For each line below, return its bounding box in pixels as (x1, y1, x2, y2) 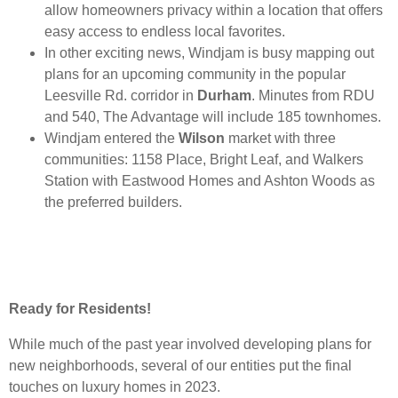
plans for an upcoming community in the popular (44, 67, 346, 83)
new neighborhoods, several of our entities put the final (9, 358, 352, 374)
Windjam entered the (44, 131, 179, 147)
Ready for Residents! (9, 301, 151, 317)
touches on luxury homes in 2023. (9, 379, 220, 395)
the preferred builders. (44, 195, 182, 211)
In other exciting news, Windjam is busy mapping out (44, 45, 374, 61)
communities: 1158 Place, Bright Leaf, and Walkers (44, 152, 363, 168)
